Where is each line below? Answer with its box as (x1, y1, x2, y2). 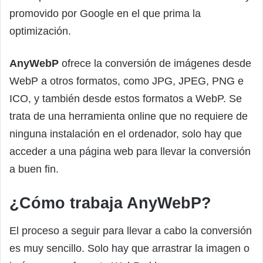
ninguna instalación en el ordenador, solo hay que (9, 127, 242, 140)
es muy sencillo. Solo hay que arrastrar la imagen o (9, 242, 249, 255)
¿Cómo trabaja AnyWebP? (9, 194, 211, 212)
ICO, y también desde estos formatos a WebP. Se (9, 92, 242, 104)
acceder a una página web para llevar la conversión (9, 145, 251, 157)
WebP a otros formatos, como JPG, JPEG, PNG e (9, 75, 244, 87)
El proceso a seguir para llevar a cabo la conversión (9, 225, 252, 237)
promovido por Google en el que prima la (9, 7, 201, 19)
